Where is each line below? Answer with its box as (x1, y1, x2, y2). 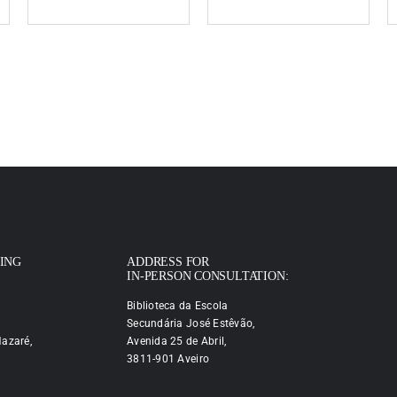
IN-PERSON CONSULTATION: (127, 269, 289, 284)
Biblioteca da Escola (127, 300, 229, 313)
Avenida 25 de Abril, (127, 335, 227, 348)
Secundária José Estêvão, (127, 317, 255, 331)
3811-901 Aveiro (127, 353, 210, 366)
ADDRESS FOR (127, 255, 209, 269)
